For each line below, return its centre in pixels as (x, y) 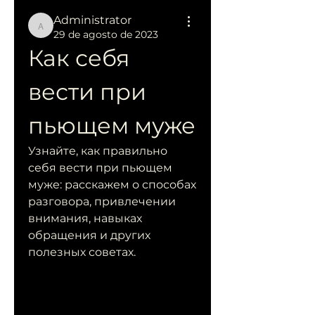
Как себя (79, 58)
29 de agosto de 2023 (106, 34)
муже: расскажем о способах (112, 185)
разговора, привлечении (102, 201)
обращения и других (89, 235)
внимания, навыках (85, 218)
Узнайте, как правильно (98, 151)
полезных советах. (82, 252)
